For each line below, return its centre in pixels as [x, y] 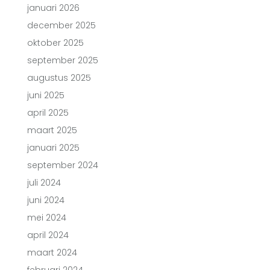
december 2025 [61, 25]
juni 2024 [46, 200]
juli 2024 [44, 183]
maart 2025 [52, 130]
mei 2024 [47, 218]
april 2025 [48, 113]
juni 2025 [46, 95]
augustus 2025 [59, 78]
